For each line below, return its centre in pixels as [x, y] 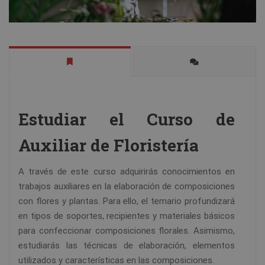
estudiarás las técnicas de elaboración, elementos [127, 246]
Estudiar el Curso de [127, 119]
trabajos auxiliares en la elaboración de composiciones [127, 187]
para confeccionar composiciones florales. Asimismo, [127, 231]
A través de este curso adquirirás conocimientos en [127, 172]
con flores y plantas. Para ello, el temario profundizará [127, 201]
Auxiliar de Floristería [109, 146]
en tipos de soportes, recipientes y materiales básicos [127, 216]
